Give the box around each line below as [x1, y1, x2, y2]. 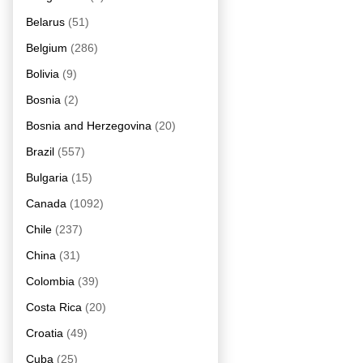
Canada [26, 196, 66, 210]
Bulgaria [26, 170, 68, 184]
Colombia [26, 274, 75, 288]
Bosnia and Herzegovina [26, 118, 152, 132]
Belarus [26, 15, 65, 28]
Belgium [26, 41, 67, 54]
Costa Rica [26, 300, 82, 314]
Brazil [26, 144, 54, 158]
